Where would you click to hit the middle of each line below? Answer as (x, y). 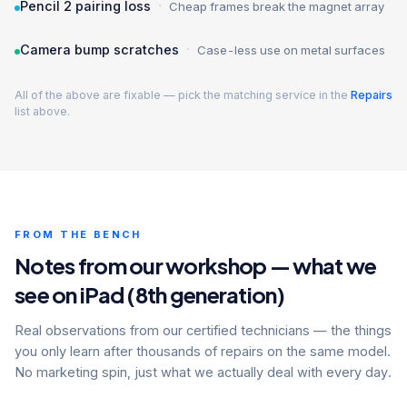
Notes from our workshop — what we (196, 265)
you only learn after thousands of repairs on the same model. (203, 351)
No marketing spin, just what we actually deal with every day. (203, 372)
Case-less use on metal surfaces (291, 50)
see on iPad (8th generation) (149, 294)
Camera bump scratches (99, 50)
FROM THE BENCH (78, 234)
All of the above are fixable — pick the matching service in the (183, 95)
